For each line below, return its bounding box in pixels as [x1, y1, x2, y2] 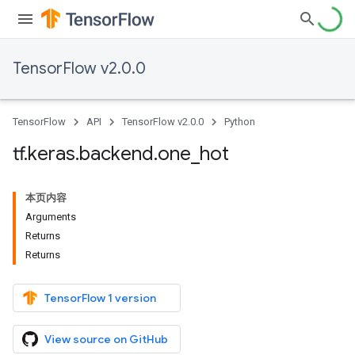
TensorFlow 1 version [44, 291, 156, 305]
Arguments [25, 211, 76, 223]
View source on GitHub [44, 332, 168, 346]
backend [79, 142, 154, 166]
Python [224, 116, 255, 128]
